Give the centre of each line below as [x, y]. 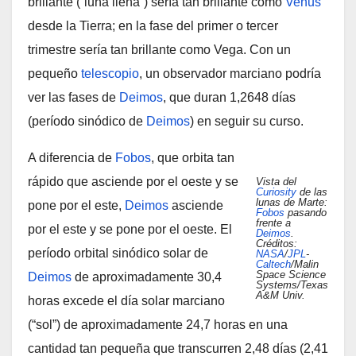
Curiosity [276, 192]
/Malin [305, 264]
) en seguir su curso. [247, 121]
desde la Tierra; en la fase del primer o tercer [153, 26]
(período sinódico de [87, 121]
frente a [273, 223]
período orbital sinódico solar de [118, 253]
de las [312, 192]
